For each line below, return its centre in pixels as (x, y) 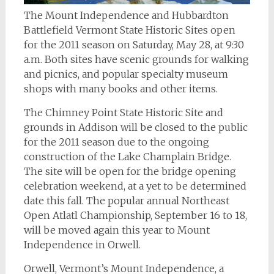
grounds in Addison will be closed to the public (135, 128)
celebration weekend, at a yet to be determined (135, 186)
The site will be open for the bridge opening (130, 172)
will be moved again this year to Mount (117, 230)
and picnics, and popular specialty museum (126, 74)
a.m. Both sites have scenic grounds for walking (136, 60)
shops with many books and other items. (120, 89)
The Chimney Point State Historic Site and (123, 113)
